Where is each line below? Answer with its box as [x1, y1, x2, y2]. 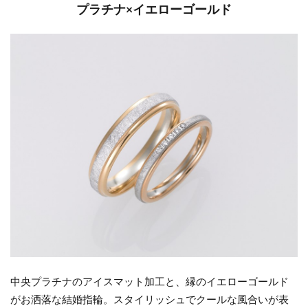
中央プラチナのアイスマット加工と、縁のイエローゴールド [10, 274, 289, 287]
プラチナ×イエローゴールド [76, 2, 232, 17]
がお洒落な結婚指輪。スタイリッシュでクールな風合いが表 [10, 292, 289, 305]
